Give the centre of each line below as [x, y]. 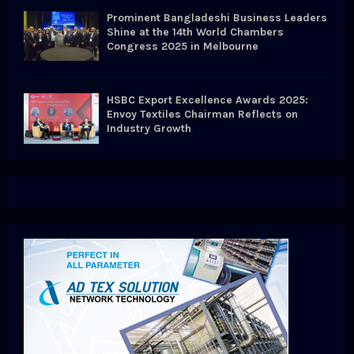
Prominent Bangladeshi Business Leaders [217, 17]
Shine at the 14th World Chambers [195, 32]
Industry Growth [149, 129]
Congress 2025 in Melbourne [183, 46]
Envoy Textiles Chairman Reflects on [202, 115]
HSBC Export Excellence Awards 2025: [207, 100]
